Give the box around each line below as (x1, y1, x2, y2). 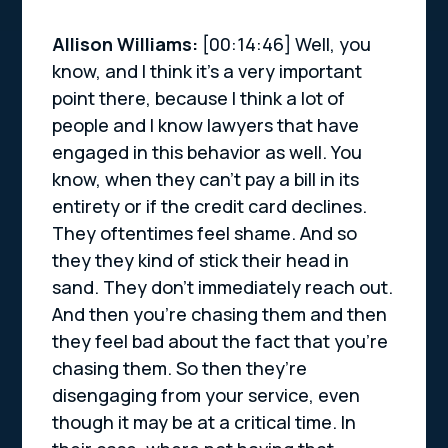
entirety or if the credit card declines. (52, 194, 368, 219)
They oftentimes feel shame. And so (52, 221, 358, 246)
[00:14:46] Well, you (202, 32, 372, 57)
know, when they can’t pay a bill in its (52, 167, 360, 192)
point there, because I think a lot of (52, 86, 346, 111)
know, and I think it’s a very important (52, 59, 363, 84)
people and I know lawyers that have (52, 113, 360, 138)
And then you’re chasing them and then (52, 302, 388, 327)
